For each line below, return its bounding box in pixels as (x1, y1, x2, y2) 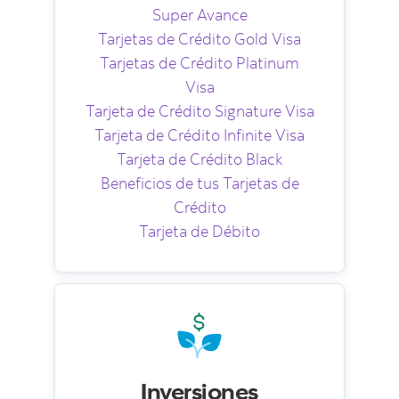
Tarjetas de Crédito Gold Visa (98, 28, 301, 50)
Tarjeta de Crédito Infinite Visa (94, 125, 305, 146)
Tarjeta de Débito (139, 221, 260, 242)
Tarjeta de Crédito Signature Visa (85, 101, 314, 122)
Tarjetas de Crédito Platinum (100, 53, 299, 74)
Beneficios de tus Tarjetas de (100, 173, 299, 194)
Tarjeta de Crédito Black (117, 149, 282, 170)
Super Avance (151, 4, 248, 26)
